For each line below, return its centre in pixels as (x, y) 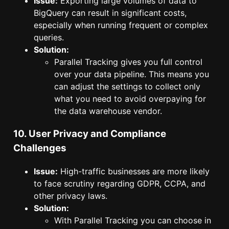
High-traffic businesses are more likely (134, 171)
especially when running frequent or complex (121, 25)
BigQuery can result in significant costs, (110, 13)
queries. (49, 38)
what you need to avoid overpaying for (130, 99)
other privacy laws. (71, 196)
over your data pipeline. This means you (132, 74)
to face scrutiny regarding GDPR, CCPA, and (120, 183)
